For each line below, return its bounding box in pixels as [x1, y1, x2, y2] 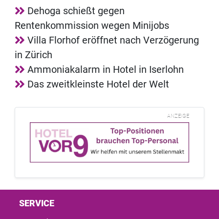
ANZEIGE [167, 112, 189, 119]
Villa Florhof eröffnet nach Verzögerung [27, 34, 199, 46]
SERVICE [19, 198, 54, 209]
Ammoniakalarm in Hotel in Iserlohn [27, 63, 184, 75]
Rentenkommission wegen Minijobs [15, 19, 169, 31]
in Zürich [15, 48, 52, 61]
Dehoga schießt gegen [27, 4, 125, 17]
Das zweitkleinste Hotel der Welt [27, 78, 169, 90]
